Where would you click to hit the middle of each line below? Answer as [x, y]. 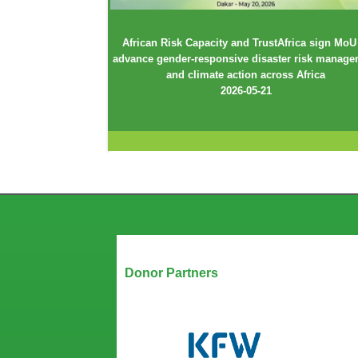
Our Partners [159, 248]
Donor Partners [171, 272]
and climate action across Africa [246, 74]
